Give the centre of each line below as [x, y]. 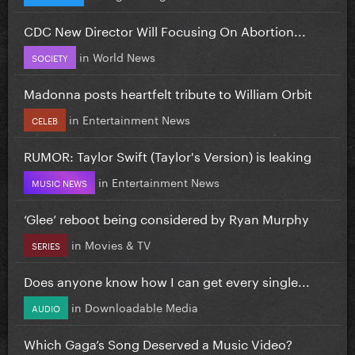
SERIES [46, 244]
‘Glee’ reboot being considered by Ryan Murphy [166, 217]
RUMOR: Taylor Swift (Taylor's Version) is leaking [168, 155]
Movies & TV [118, 244]
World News [124, 56]
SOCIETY [50, 57]
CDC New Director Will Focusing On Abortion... [165, 29]
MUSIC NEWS [59, 182]
